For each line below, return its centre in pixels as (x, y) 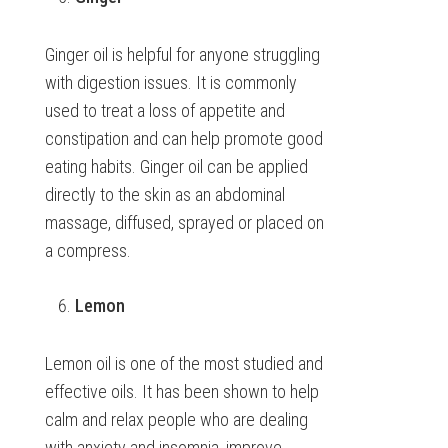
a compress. (87, 250)
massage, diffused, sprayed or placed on (184, 222)
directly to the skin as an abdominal (164, 194)
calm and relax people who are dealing (176, 419)
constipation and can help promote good (183, 138)
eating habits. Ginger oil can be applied (176, 166)
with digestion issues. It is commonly (170, 82)
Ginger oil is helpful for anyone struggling (182, 54)
